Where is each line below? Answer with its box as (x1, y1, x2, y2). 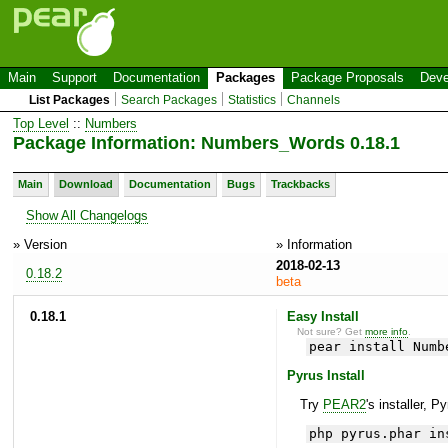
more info (365, 325, 409, 337)
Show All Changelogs (26, 207, 148, 223)
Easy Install (286, 308, 359, 324)
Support (52, 70, 97, 85)
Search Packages (121, 93, 218, 107)
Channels (287, 93, 341, 107)
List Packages (29, 93, 111, 107)
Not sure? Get (297, 325, 366, 337)
